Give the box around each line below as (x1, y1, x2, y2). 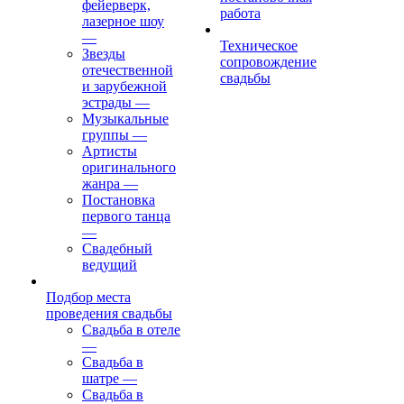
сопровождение (220, 54, 317, 69)
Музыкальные (82, 111, 169, 126)
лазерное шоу (82, 14, 164, 29)
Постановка (82, 192, 155, 207)
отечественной (82, 62, 173, 78)
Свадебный (82, 241, 152, 256)
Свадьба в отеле (82, 322, 180, 337)
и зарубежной (82, 78, 167, 94)
